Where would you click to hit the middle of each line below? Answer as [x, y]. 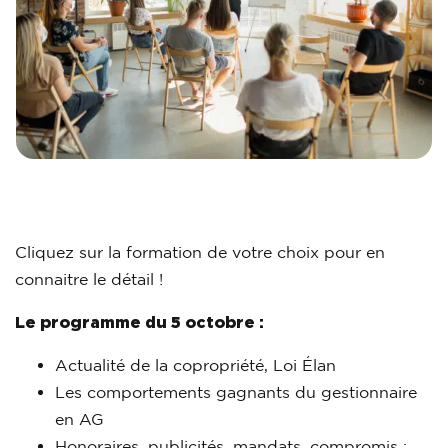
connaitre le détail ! [89, 279]
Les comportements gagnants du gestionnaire [236, 392]
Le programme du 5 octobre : [139, 322]
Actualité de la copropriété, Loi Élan [195, 365]
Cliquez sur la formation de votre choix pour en [200, 252]
